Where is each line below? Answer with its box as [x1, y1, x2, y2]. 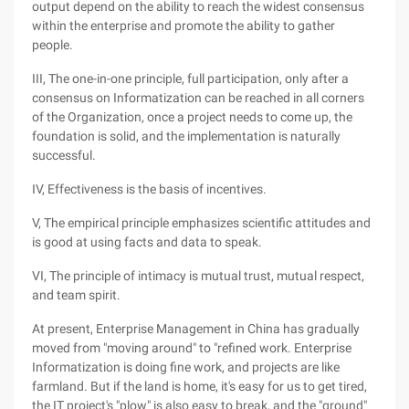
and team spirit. [32, 288, 121, 302]
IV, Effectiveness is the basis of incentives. [32, 182, 267, 196]
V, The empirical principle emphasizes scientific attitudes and [32, 215, 371, 230]
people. [32, 37, 73, 52]
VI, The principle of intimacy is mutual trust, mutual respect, [32, 268, 364, 283]
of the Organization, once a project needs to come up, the [32, 110, 352, 124]
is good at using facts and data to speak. [32, 235, 262, 249]
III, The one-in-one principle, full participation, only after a [32, 71, 349, 86]
